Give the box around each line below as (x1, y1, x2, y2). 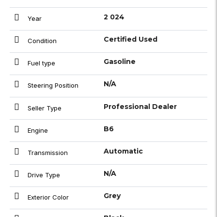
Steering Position (26, 81, 78, 90)
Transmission (26, 148, 68, 156)
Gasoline (103, 57, 136, 66)
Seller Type (26, 104, 62, 112)
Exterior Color (26, 193, 69, 201)
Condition (26, 37, 57, 45)
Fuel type (26, 59, 55, 67)
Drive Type (26, 171, 60, 179)
